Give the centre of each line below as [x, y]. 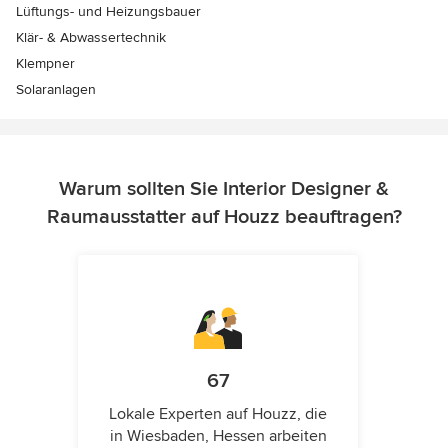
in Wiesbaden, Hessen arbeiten [218, 435]
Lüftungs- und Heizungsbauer [108, 11]
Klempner [45, 63]
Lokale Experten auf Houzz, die [218, 413]
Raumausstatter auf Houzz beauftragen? [224, 216]
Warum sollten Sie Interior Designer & [224, 188]
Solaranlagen [56, 89]
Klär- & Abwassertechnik [91, 37]
